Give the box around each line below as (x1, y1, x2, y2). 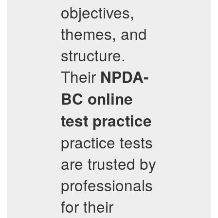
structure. (61, 44, 126, 66)
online (88, 88, 133, 109)
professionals (61, 174, 153, 196)
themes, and (61, 22, 147, 44)
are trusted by (61, 152, 156, 174)
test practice (61, 109, 152, 131)
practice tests (61, 131, 153, 153)
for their (61, 195, 113, 217)
